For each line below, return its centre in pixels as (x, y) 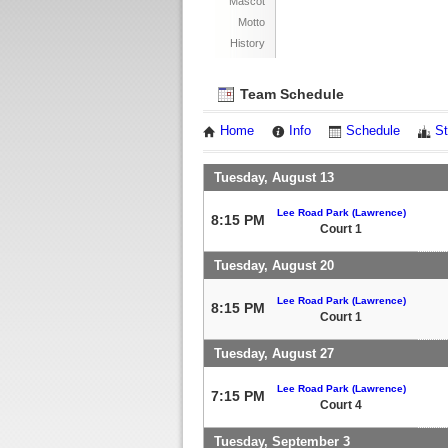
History (247, 43)
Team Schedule (290, 94)
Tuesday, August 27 (274, 353)
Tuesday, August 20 (274, 265)
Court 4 (341, 404)
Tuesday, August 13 (274, 177)
